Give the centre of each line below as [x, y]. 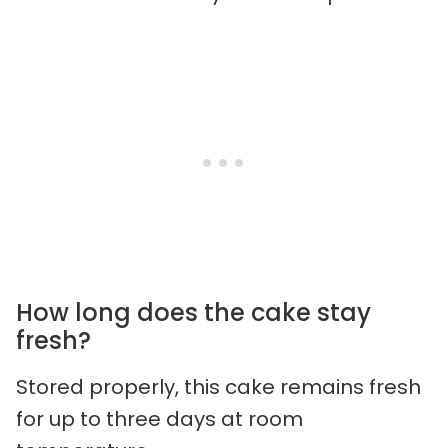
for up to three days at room [159, 418]
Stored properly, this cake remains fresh [218, 386]
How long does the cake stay [193, 312]
